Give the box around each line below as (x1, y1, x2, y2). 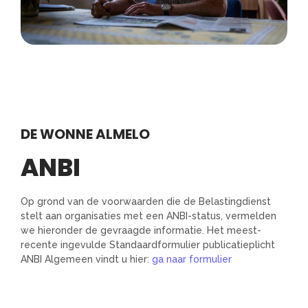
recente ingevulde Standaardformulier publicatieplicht (21, 239, 275, 250)
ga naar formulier (152, 253, 232, 265)
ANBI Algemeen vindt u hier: (21, 253, 152, 265)
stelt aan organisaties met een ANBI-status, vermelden (21, 210, 276, 221)
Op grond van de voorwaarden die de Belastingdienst (21, 195, 271, 207)
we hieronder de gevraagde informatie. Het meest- (21, 224, 261, 236)
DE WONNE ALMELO (21, 124, 150, 144)
